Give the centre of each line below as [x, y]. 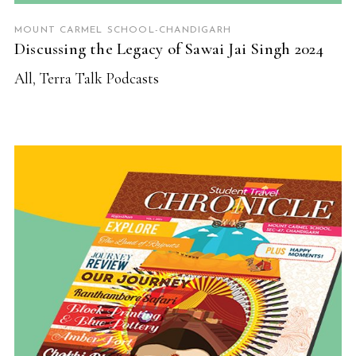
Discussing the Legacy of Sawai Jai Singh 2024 [169, 48]
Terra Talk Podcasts [99, 78]
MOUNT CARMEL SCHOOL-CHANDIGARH [122, 30]
